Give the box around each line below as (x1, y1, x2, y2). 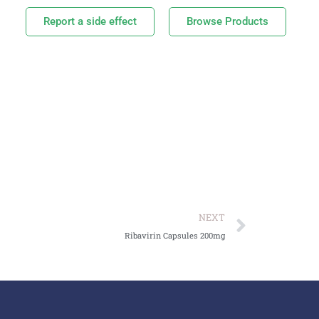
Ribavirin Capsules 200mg (125, 230, 225, 241)
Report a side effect (43, 15, 137, 28)
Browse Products (187, 15, 269, 28)
